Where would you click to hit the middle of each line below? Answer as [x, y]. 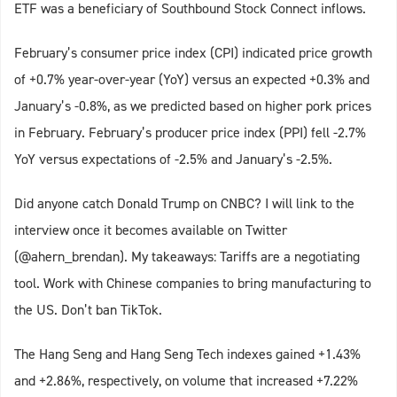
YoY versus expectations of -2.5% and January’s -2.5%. [173, 160]
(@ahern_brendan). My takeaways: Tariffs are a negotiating [187, 257]
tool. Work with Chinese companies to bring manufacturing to [193, 284]
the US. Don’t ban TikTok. [92, 310]
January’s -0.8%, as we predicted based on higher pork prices [193, 106]
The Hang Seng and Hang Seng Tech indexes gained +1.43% [187, 354]
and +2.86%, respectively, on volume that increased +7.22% [186, 381]
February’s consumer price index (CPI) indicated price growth [193, 53]
